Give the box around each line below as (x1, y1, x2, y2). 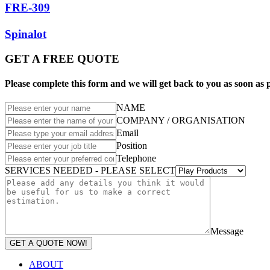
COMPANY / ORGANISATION (116, 115, 245, 126)
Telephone (116, 153, 156, 164)
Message (210, 226, 243, 237)
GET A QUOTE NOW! (10, 239, 87, 248)
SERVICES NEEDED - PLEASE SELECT (5, 165, 175, 176)
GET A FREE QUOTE (5, 52, 119, 65)
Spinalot (5, 27, 46, 40)
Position (116, 140, 147, 151)
